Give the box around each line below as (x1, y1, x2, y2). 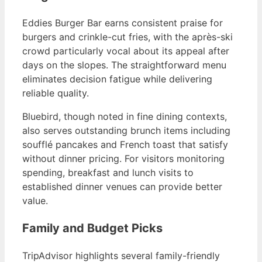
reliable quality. (22, 87, 89, 99)
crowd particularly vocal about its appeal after (22, 44, 229, 57)
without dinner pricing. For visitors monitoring (22, 152, 225, 164)
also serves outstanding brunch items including (22, 124, 230, 136)
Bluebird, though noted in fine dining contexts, (22, 110, 227, 122)
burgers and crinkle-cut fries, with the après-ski (22, 30, 233, 43)
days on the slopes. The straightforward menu (22, 58, 226, 71)
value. (22, 194, 48, 206)
